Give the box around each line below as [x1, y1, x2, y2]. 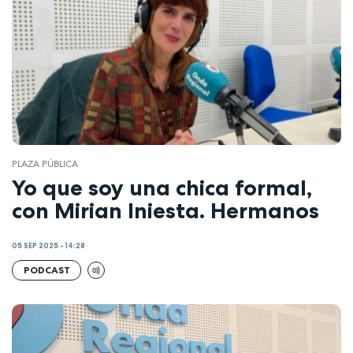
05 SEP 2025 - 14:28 [12, 240, 85, 251]
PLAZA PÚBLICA [12, 157, 78, 170]
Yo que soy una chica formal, [12, 174, 312, 202]
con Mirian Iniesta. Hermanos [12, 197, 319, 225]
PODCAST [23, 264, 70, 277]
